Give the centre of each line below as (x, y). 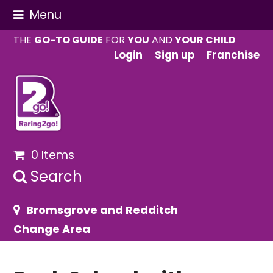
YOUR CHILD (206, 40)
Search (57, 176)
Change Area (52, 229)
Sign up (174, 55)
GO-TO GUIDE (69, 40)
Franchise (233, 55)
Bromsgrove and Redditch (102, 210)
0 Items (52, 155)
